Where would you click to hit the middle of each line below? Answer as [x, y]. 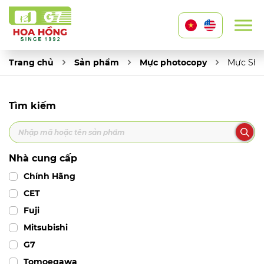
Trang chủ [31, 62]
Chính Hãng [49, 176]
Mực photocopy [173, 62]
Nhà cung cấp [43, 158]
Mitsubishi [46, 227]
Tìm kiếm [32, 105]
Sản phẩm [97, 62]
